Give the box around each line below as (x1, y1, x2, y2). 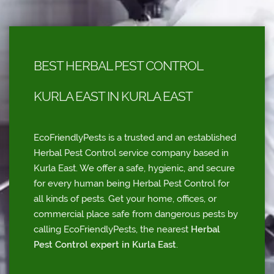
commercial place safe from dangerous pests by (34, 209, 238, 220)
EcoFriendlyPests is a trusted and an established (34, 132, 236, 144)
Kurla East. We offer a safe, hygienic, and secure (34, 163, 235, 174)
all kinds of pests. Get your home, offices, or (34, 193, 217, 205)
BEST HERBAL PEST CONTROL (34, 58, 202, 74)
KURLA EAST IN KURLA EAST (34, 89, 193, 105)
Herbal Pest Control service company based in (34, 147, 229, 159)
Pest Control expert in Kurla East (34, 239, 176, 251)
